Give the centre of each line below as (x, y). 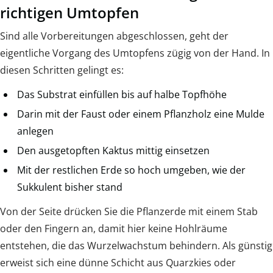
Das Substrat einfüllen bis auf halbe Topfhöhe (122, 94)
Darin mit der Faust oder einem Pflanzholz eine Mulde (141, 114)
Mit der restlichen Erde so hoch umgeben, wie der (131, 170)
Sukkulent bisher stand (70, 187)
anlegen (35, 131)
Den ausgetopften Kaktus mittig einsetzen (113, 151)
